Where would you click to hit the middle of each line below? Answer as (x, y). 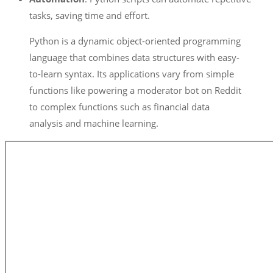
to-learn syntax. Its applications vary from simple (132, 73)
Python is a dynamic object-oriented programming (135, 41)
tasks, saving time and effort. (90, 15)
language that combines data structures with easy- (134, 57)
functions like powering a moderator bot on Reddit (135, 90)
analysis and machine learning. (94, 123)
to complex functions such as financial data (119, 106)
